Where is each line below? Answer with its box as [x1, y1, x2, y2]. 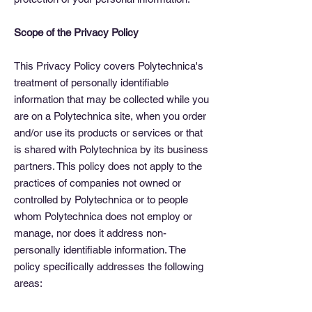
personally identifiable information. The [14, 244, 186, 256]
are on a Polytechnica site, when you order [14, 110, 206, 122]
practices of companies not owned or [14, 177, 181, 189]
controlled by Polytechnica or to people [14, 194, 188, 205]
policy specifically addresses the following [14, 260, 203, 272]
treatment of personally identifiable [14, 77, 169, 88]
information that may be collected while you [14, 93, 209, 105]
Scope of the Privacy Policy [14, 26, 139, 38]
